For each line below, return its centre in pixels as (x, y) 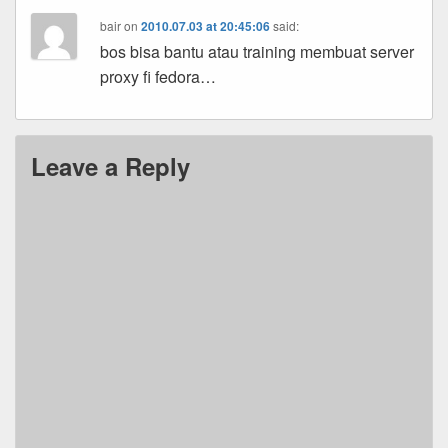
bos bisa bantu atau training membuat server (257, 51)
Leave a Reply (110, 166)
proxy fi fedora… (158, 76)
